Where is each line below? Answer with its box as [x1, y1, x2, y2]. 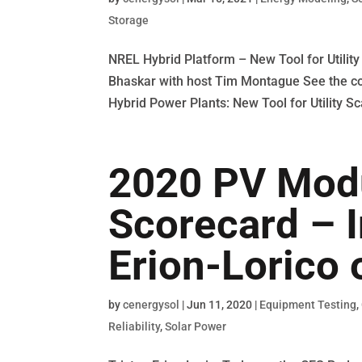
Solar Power [165, 319, 227, 333]
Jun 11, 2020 [187, 297, 253, 311]
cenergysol [123, 297, 180, 311]
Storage [108, 13, 149, 27]
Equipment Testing [259, 297, 357, 311]
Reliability [108, 319, 161, 333]
